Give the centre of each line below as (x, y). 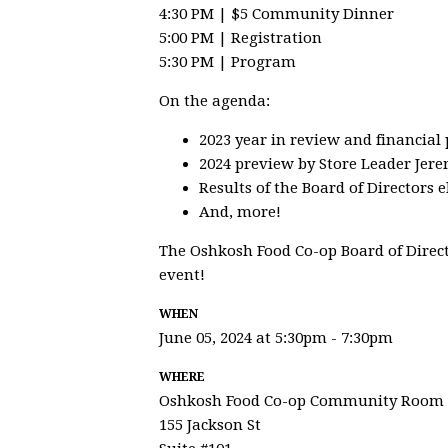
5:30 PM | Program (227, 61)
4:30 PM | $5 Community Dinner (276, 13)
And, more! (240, 211)
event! (182, 274)
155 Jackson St (210, 424)
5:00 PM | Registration (240, 37)
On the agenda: (214, 100)
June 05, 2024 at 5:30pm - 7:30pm (276, 337)
